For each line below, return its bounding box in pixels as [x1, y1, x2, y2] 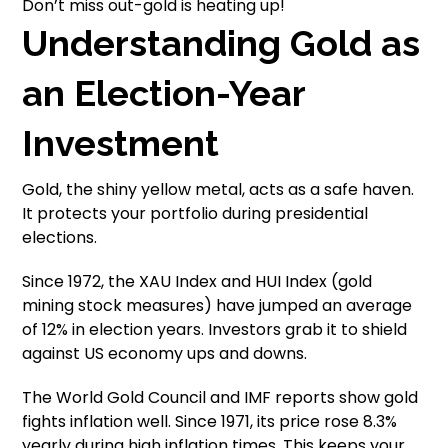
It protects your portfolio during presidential [22, 201, 369, 225]
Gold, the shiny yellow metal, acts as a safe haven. [22, 177, 415, 201]
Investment [22, 121, 220, 164]
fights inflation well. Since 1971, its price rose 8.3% [22, 409, 398, 433]
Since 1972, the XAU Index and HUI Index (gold [22, 269, 373, 293]
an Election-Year [22, 71, 306, 114]
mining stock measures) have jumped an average [22, 293, 413, 317]
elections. [22, 225, 98, 249]
